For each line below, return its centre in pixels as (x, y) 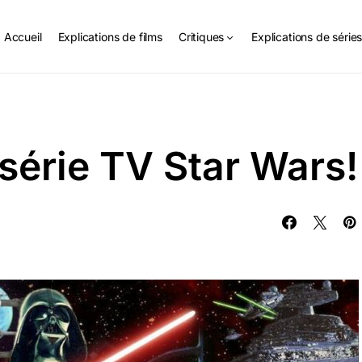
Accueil (23, 36)
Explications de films (110, 36)
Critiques (201, 36)
